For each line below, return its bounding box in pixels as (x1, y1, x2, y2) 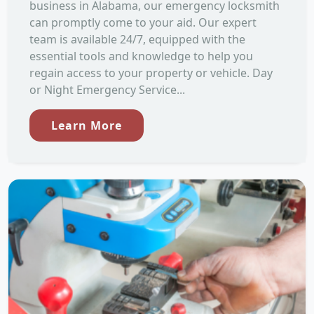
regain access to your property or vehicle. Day (29, 64, 273, 81)
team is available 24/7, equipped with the (29, 31, 245, 47)
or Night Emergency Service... (29, 81, 185, 97)
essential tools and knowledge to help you (29, 48, 253, 64)
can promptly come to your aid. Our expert (29, 14, 257, 30)
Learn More (51, 117, 122, 133)
